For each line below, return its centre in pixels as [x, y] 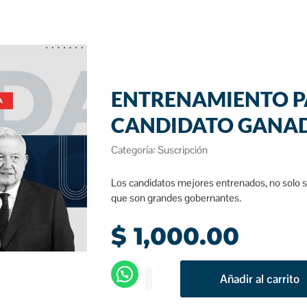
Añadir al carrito [259, 279]
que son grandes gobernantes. [176, 198]
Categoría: [134, 150]
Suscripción [183, 150]
